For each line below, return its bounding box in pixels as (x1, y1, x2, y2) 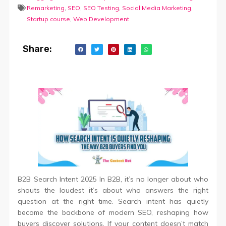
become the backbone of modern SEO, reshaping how (18, 208, 208, 217)
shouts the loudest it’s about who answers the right (18, 186, 208, 195)
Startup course (27, 15, 71, 23)
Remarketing (27, 4, 65, 12)
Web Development (73, 15, 130, 23)
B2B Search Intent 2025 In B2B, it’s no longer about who (18, 175, 208, 184)
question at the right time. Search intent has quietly (18, 197, 208, 206)
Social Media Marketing (122, 4, 192, 12)
